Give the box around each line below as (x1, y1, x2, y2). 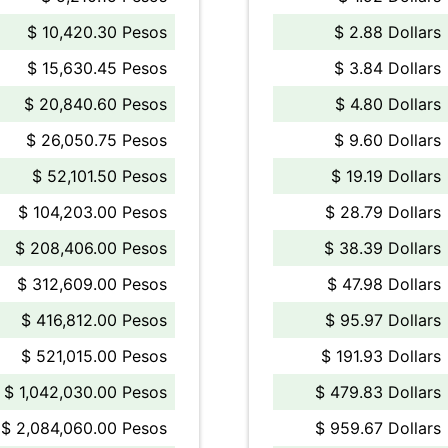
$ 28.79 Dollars (325, 202, 441, 222)
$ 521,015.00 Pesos (21, 346, 167, 366)
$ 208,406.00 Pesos (15, 238, 167, 258)
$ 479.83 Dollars (315, 382, 441, 402)
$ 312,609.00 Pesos (17, 274, 167, 294)
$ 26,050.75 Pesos (26, 130, 167, 150)
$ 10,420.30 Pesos (27, 22, 167, 42)
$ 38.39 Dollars (324, 238, 441, 258)
